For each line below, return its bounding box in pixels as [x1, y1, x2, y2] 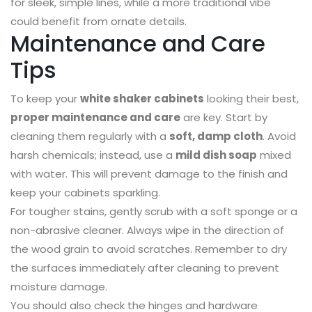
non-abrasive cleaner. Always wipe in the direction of [10, 223, 284, 238]
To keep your [10, 91, 80, 107]
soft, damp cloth [169, 129, 263, 144]
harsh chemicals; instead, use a [10, 148, 175, 163]
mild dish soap [175, 148, 257, 163]
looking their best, [204, 91, 299, 107]
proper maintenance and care [10, 110, 180, 125]
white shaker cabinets [80, 91, 204, 107]
